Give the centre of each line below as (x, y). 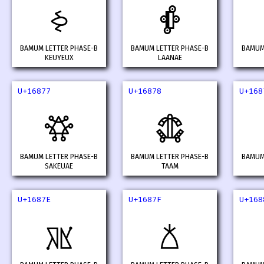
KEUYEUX (59, 58)
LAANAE (170, 58)
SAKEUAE (59, 166)
